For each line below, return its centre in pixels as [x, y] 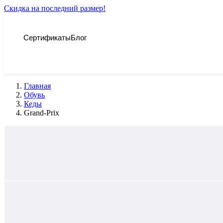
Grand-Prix [42, 113]
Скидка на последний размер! [55, 8]
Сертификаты [47, 37]
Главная [37, 86]
